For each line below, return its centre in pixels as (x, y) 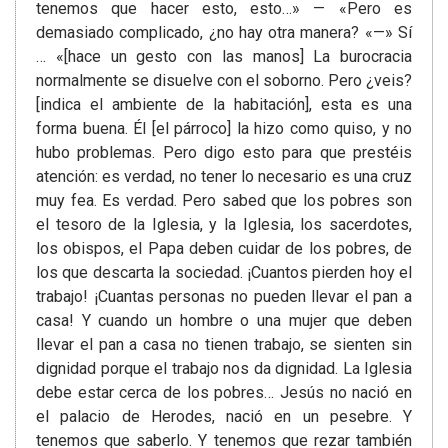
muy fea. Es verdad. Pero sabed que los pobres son (224, 201)
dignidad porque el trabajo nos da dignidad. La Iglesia (224, 369)
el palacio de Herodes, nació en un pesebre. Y (224, 417)
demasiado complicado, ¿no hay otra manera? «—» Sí (224, 33)
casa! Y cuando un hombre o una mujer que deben (224, 321)
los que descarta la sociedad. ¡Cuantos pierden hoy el (224, 273)
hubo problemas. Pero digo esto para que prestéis (224, 153)
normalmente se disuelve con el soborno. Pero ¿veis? (224, 81)
